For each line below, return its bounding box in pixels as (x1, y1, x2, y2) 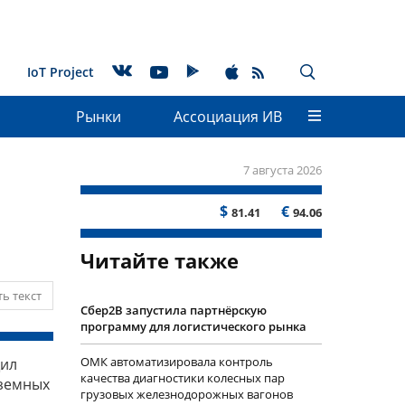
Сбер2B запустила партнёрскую (80, 302, 267, 318)
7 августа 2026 (243, 162, 322, 178)
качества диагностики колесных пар (80, 370, 285, 386)
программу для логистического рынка (80, 318, 306, 334)
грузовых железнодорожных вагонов (80, 386, 293, 402)
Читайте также (80, 247, 239, 274)
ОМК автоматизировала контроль (80, 353, 273, 370)
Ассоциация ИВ (174, 107, 282, 127)
